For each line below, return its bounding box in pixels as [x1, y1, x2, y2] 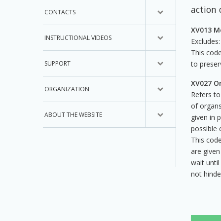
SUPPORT [44, 59, 71, 68]
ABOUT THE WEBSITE [44, 110, 103, 119]
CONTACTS [44, 7, 76, 16]
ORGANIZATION [44, 84, 90, 93]
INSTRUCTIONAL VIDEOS [44, 33, 112, 42]
